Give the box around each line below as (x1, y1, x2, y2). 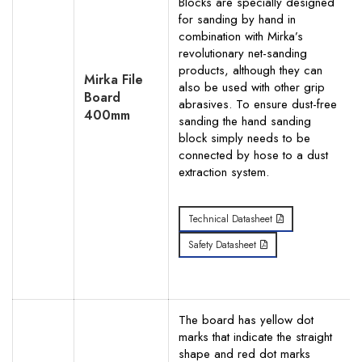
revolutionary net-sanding (179, 44, 307, 62)
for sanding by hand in (179, 11, 296, 28)
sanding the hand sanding (179, 112, 311, 130)
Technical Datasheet (188, 212, 272, 226)
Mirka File (84, 70, 143, 89)
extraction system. (179, 163, 269, 181)
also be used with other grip (179, 78, 325, 96)
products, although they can (179, 61, 322, 79)
